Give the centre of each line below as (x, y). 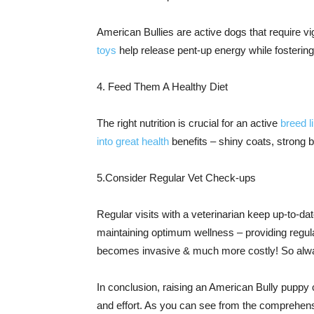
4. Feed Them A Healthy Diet (162, 87)
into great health (133, 141)
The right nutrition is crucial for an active (189, 123)
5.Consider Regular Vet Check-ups (176, 178)
